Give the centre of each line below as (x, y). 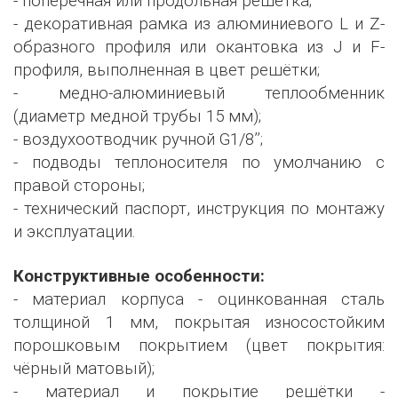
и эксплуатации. (75, 232)
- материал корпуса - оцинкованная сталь (199, 299)
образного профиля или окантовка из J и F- (199, 47)
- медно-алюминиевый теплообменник (199, 93)
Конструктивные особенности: (139, 276)
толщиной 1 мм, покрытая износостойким (199, 322)
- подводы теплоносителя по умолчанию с (199, 163)
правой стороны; (79, 186)
